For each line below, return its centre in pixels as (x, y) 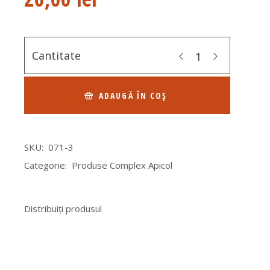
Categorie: (46, 165)
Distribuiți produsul (63, 209)
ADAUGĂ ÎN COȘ (133, 96)
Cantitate (57, 55)
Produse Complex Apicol (122, 165)
